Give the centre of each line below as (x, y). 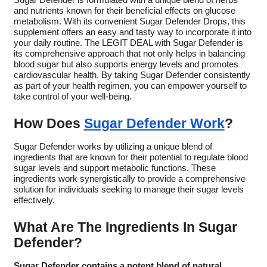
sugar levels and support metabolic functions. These (114, 168)
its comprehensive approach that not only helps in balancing (129, 54)
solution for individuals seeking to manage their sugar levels (128, 190)
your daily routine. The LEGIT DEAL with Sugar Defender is (128, 43)
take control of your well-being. (72, 97)
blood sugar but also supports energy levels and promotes (126, 65)
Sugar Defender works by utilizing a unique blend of (113, 147)
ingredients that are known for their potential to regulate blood (131, 158)
